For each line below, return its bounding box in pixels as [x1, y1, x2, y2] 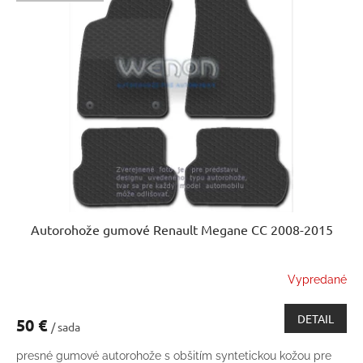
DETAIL [297, 310, 334, 326]
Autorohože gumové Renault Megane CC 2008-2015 [30, 220, 333, 237]
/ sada [51, 318, 80, 334]
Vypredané [288, 273, 347, 287]
